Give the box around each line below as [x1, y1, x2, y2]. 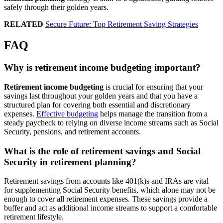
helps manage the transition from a [98, 109, 208, 118]
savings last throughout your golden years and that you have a [4, 91, 198, 100]
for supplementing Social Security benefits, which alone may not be [4, 186, 216, 195]
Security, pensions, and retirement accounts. [4, 127, 141, 136]
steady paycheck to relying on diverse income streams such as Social [4, 118, 219, 127]
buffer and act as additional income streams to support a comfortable [4, 204, 217, 213]
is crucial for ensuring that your [104, 82, 203, 91]
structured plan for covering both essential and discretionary [4, 100, 191, 109]
